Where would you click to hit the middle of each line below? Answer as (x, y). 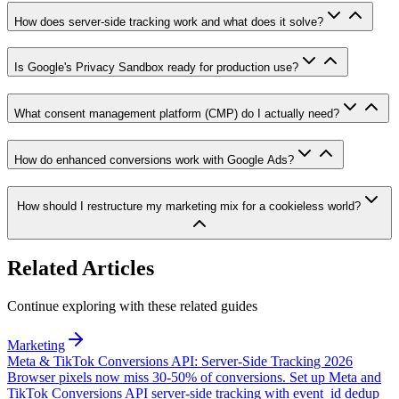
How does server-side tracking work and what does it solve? (169, 21)
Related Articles (81, 269)
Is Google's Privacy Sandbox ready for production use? (156, 68)
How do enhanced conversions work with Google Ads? (154, 159)
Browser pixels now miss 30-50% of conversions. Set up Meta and (194, 378)
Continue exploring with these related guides (132, 306)
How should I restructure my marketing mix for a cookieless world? (189, 206)
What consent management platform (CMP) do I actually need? (177, 114)
